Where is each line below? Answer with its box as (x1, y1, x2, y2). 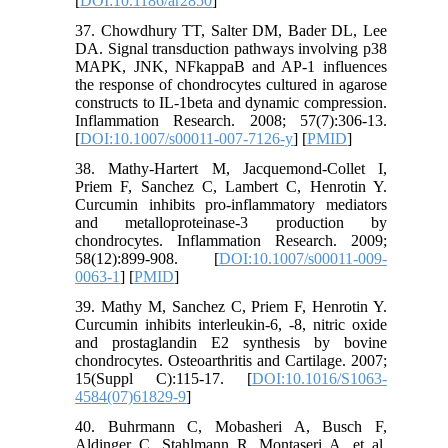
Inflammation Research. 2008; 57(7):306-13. (75, 111, 387, 129)
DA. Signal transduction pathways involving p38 (75, 39, 387, 57)
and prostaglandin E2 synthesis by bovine (75, 333, 387, 351)
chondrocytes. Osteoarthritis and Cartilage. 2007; (75, 351, 387, 369)
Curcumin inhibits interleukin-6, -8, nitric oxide (75, 315, 387, 333)
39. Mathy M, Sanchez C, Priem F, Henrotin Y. (75, 297, 387, 315)
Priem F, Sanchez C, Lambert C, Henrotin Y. (75, 177, 387, 195)
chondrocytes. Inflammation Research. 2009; (75, 231, 387, 249)
